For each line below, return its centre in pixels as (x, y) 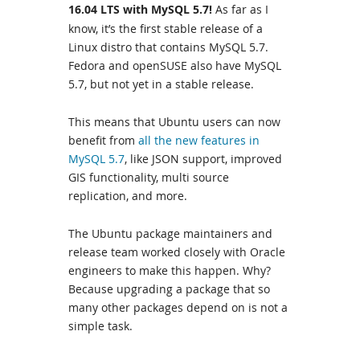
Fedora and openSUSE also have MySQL (175, 66)
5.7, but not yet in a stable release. (161, 84)
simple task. (100, 326)
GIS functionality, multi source (149, 178)
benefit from (103, 141)
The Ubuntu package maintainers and (170, 234)
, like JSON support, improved (203, 159)
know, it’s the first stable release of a (166, 29)
